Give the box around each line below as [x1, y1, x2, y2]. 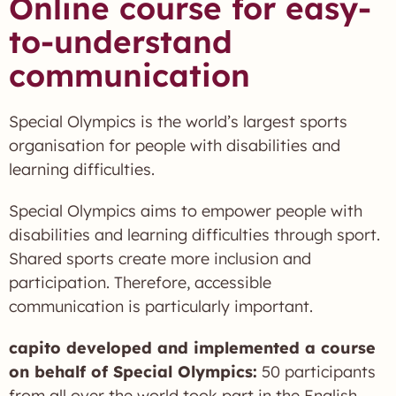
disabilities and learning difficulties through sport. [9, 225, 380, 245]
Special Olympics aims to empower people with [9, 201, 362, 221]
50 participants [257, 362, 376, 382]
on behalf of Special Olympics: [9, 362, 257, 382]
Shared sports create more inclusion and [9, 248, 311, 269]
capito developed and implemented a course [9, 338, 376, 358]
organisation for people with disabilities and [9, 135, 340, 156]
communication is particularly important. [9, 296, 313, 316]
